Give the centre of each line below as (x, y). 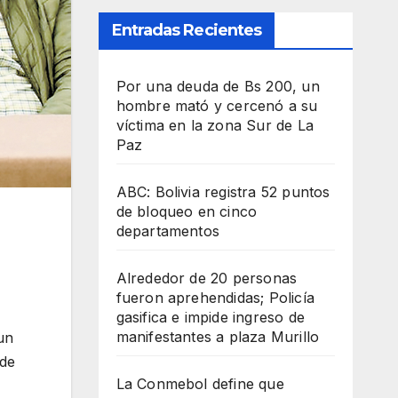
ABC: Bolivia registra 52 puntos (223, 192)
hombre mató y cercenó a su (217, 106)
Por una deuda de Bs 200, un (218, 87)
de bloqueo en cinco (187, 212)
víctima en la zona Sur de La (215, 126)
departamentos (168, 231)
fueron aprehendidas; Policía (215, 298)
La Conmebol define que (200, 384)
